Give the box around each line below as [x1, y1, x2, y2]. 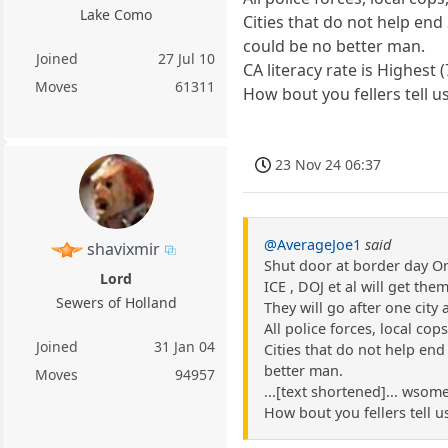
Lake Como [80, 5, 153, 25]
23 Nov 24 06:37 [275, 154, 382, 174]
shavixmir [87, 237, 161, 260]
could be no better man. [243, 34, 426, 57]
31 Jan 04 [154, 336, 216, 356]
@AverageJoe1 [264, 235, 362, 255]
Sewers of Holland [55, 292, 177, 312]
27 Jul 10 [158, 49, 216, 69]
